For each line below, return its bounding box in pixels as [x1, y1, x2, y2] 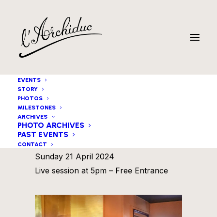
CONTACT [17, 141, 47, 148]
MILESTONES [17, 104, 56, 111]
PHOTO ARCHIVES [17, 121, 84, 130]
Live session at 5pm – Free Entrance [35, 166, 168, 175]
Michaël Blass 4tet [35, 132, 140, 149]
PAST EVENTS [17, 130, 68, 139]
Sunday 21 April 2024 [35, 152, 114, 161]
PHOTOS [17, 95, 43, 102]
